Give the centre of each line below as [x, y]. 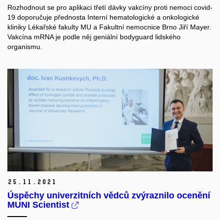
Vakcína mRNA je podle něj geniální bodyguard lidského [94, 37]
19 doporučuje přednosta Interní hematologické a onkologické [103, 17]
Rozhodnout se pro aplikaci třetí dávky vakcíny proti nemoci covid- [110, 7]
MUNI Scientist [40, 205]
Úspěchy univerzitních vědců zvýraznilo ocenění [109, 195]
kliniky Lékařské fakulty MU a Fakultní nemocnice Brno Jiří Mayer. [109, 27]
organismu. [25, 46]
